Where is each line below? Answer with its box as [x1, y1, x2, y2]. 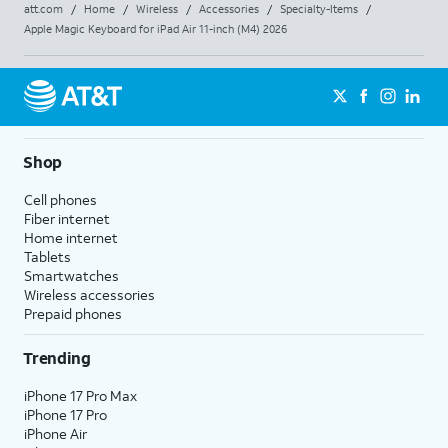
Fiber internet [24, 208, 110, 228]
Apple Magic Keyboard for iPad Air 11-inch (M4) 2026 [24, 21, 287, 36]
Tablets [24, 246, 71, 266]
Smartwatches [24, 265, 119, 285]
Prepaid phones [24, 303, 122, 323]
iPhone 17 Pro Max [24, 385, 137, 405]
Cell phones [24, 189, 97, 209]
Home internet [24, 227, 118, 247]
